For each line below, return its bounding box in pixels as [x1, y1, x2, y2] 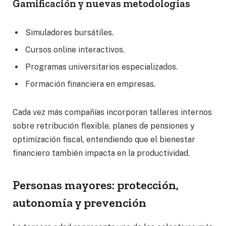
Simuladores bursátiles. [25, 27, 114, 37]
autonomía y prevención [13, 195, 146, 210]
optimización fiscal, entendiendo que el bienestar [13, 134, 195, 144]
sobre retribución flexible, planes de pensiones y [13, 121, 195, 131]
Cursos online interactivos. [25, 44, 125, 54]
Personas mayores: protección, [13, 177, 179, 192]
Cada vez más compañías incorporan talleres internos [13, 107, 212, 117]
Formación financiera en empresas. [25, 79, 155, 89]
